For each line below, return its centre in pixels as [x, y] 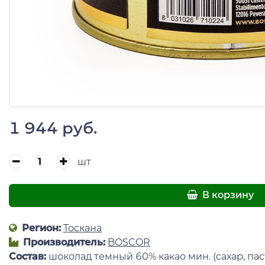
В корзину [227, 195]
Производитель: [63, 242]
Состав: [29, 256]
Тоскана [83, 228]
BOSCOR [129, 242]
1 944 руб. [53, 128]
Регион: [40, 228]
